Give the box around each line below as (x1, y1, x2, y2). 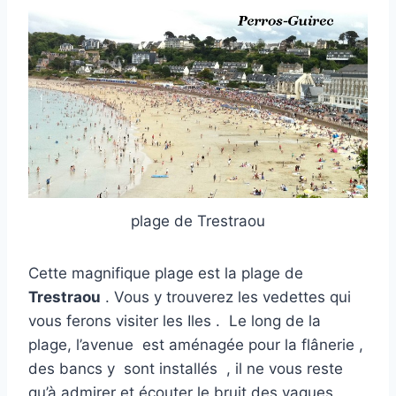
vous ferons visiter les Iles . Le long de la (28, 312, 321, 331)
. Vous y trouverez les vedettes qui (101, 288, 351, 307)
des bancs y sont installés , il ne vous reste (28, 360, 343, 378)
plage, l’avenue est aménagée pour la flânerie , (28, 336, 363, 354)
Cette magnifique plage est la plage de (28, 264, 303, 283)
